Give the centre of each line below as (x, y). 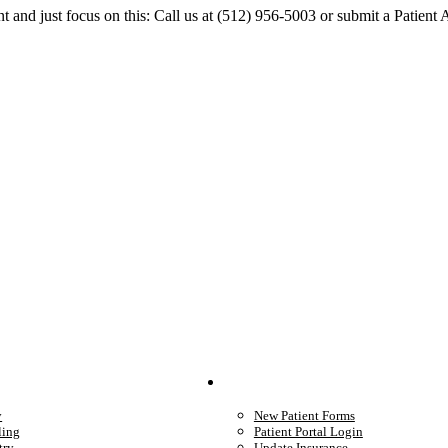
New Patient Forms (304, 415)
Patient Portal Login (308, 431)
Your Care (288, 383)
